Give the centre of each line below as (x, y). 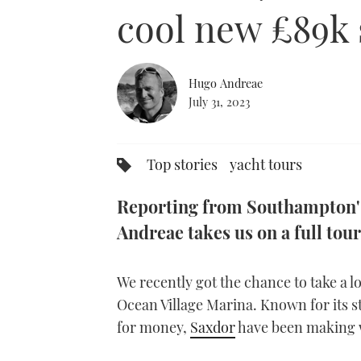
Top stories (182, 164)
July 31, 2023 (219, 102)
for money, (154, 328)
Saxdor (213, 328)
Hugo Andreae (226, 83)
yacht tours (266, 164)
